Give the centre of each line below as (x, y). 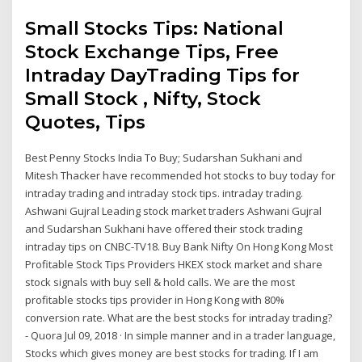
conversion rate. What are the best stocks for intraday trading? (179, 317)
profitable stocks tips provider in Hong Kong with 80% (155, 299)
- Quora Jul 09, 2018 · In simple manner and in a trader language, (181, 335)
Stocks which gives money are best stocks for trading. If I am (172, 353)
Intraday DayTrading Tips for (163, 75)
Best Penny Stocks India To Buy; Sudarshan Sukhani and (164, 157)
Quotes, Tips (86, 122)
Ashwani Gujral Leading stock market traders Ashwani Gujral (174, 210)
